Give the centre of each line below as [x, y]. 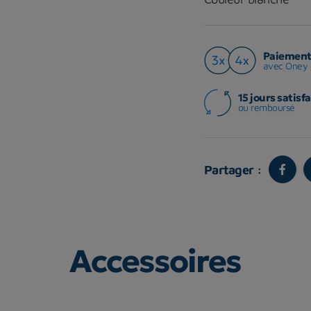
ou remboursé [266, 108]
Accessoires [155, 261]
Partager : [233, 169]
